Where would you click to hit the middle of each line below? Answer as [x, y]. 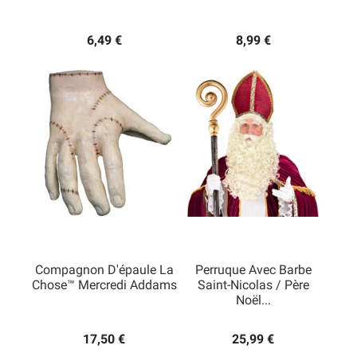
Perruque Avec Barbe [253, 270]
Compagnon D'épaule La [104, 270]
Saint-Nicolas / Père [253, 285]
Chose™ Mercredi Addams [104, 285]
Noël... [253, 300]
